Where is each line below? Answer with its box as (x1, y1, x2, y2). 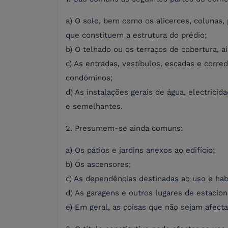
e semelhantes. (66, 102, 123, 111)
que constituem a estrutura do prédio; (66, 31, 207, 40)
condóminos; (66, 73, 112, 83)
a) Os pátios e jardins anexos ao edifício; (66, 146, 215, 155)
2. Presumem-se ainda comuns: (66, 124, 183, 133)
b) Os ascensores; (66, 160, 131, 169)
